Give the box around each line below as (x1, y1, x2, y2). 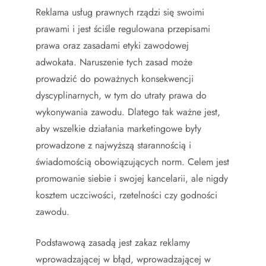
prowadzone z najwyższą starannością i (36, 138, 191, 152)
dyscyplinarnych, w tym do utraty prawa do (36, 88, 207, 102)
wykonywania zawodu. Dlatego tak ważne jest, (36, 104, 220, 119)
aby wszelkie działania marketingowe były (36, 121, 201, 135)
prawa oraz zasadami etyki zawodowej (36, 38, 189, 52)
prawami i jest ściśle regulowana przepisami (36, 21, 210, 36)
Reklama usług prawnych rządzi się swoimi (36, 5, 204, 19)
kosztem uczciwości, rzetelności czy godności (36, 188, 217, 202)
